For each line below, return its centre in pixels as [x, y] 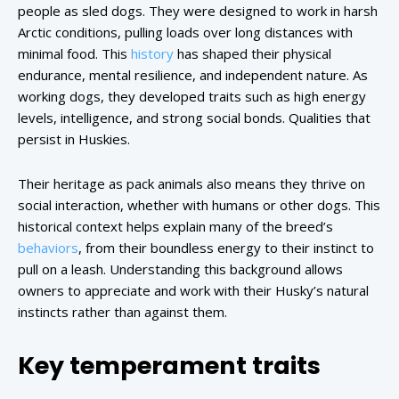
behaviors [48, 248]
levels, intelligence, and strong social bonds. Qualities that [194, 118]
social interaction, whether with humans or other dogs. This [199, 205]
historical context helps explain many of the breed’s [175, 227]
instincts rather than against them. [122, 312]
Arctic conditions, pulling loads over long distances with [185, 33]
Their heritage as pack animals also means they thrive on [191, 184]
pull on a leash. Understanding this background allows [180, 269]
